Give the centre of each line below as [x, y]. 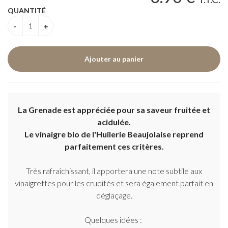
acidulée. [114, 122]
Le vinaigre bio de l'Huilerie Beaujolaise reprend [114, 134]
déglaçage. [114, 195]
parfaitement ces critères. [114, 146]
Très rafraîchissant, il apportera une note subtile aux [114, 171]
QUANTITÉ [27, 10]
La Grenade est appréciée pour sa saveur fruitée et [114, 110]
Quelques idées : [114, 220]
